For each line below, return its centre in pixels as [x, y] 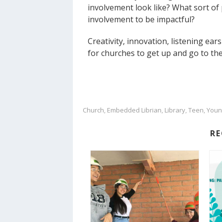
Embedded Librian [134, 110]
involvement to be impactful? [141, 20]
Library [175, 110]
